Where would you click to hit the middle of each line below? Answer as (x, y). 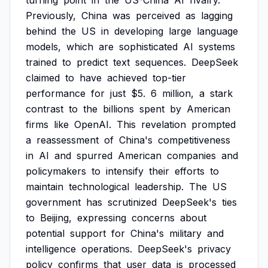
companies (191, 156)
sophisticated (148, 47)
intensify (125, 171)
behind (41, 31)
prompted (214, 124)
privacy (214, 249)
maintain (45, 187)
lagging (217, 16)
